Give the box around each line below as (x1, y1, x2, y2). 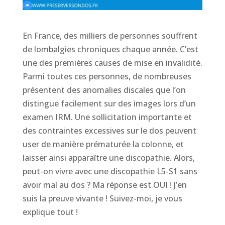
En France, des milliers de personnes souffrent (22, 30, 197, 42)
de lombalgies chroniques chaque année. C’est (22, 44, 198, 55)
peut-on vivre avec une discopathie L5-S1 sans (22, 166, 197, 177)
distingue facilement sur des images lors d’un (22, 98, 196, 109)
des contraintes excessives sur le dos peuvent (22, 125, 196, 137)
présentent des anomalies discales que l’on (22, 84, 186, 96)
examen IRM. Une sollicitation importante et (22, 111, 192, 123)
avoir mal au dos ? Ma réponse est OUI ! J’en (22, 179, 187, 191)
